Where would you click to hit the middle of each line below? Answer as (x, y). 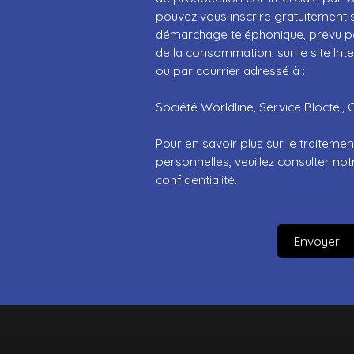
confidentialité (195, 180)
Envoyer (317, 241)
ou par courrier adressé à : (230, 71)
